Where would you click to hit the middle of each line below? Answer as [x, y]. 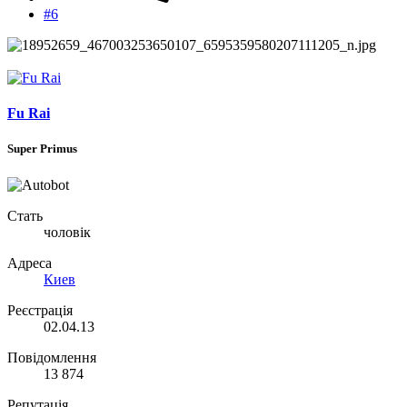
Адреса [30, 263]
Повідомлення [52, 357]
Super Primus [42, 149]
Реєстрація [40, 310]
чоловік [67, 232]
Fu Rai [29, 114]
